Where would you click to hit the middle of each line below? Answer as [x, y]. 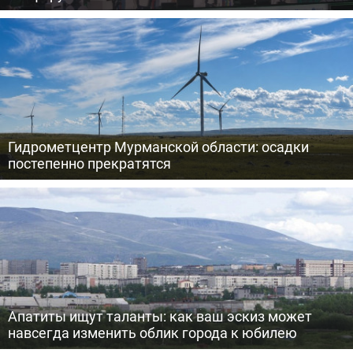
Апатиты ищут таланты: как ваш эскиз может [160, 316]
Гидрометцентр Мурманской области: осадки [158, 147]
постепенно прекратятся [89, 163]
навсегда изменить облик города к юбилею [152, 333]
